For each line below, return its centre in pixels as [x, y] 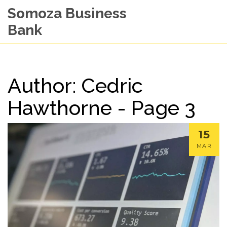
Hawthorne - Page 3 [102, 108]
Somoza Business [67, 13]
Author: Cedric [75, 85]
